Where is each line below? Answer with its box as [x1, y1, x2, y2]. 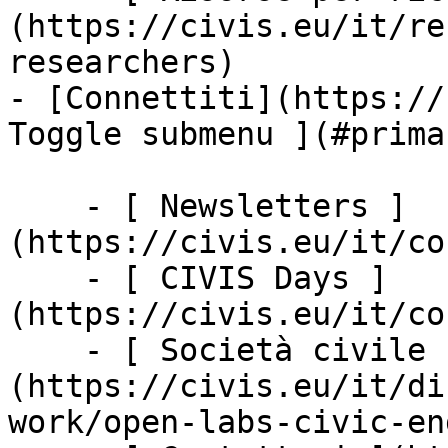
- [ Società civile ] [8, 332, 84, 368]
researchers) [8, 44, 236, 80]
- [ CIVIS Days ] [8, 260, 84, 296]
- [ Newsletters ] [8, 188, 84, 224]
